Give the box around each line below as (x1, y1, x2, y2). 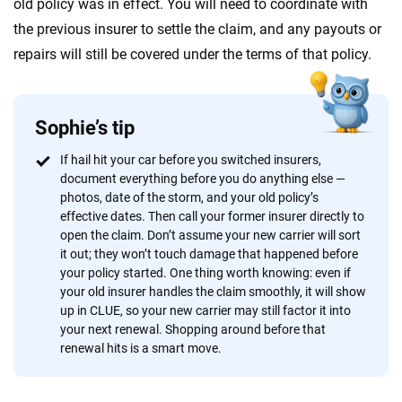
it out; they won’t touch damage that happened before (60, 247, 358, 261)
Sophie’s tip (35, 117, 135, 139)
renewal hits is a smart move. (60, 341, 222, 355)
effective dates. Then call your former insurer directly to (60, 209, 364, 223)
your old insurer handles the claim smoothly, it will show (60, 284, 366, 299)
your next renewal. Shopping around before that (60, 322, 326, 336)
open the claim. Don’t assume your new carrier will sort (60, 228, 361, 242)
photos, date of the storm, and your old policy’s (60, 190, 319, 205)
